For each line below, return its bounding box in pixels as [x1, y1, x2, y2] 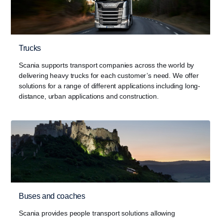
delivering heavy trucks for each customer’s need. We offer [19, 71, 199, 79]
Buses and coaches [19, 192, 85, 200]
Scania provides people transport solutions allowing [19, 209, 175, 217]
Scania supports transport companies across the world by [19, 61, 194, 69]
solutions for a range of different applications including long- [19, 81, 201, 90]
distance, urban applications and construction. [19, 92, 159, 100]
